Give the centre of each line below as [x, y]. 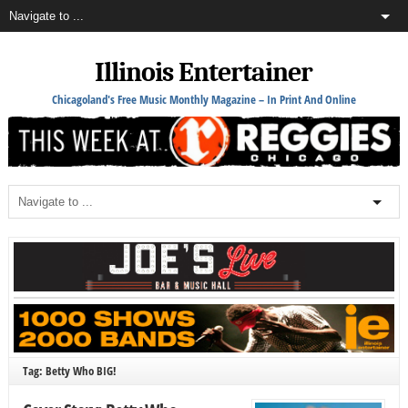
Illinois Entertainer [204, 72]
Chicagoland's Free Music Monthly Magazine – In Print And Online [204, 99]
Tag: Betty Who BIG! [69, 371]
